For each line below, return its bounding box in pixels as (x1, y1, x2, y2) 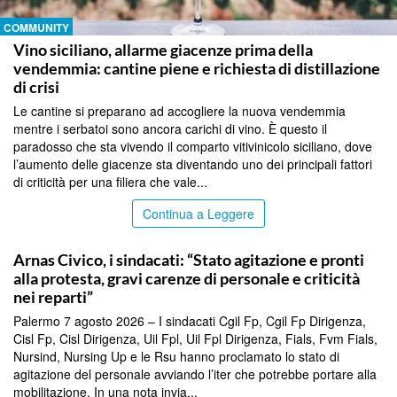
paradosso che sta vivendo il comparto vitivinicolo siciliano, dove (13, 136, 372, 155)
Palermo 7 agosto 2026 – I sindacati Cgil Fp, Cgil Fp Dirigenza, (13, 311, 366, 330)
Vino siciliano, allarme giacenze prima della (13, 39, 313, 59)
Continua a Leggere (143, 204, 254, 222)
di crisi (13, 76, 59, 97)
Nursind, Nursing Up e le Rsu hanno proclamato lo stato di (13, 346, 339, 365)
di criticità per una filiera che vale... (13, 172, 207, 191)
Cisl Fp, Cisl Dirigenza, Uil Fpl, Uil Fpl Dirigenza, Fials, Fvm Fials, (13, 329, 378, 347)
